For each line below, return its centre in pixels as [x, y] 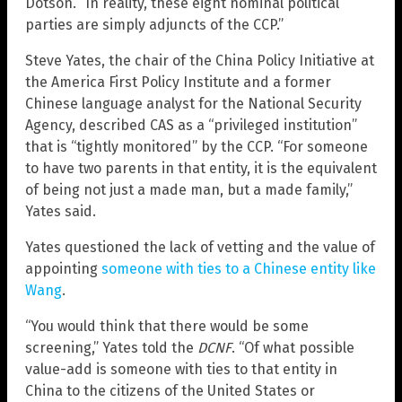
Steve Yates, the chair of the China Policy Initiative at [200, 61]
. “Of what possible [293, 348]
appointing [63, 269]
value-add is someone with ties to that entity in [181, 370]
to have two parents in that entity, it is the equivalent [201, 169]
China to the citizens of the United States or [170, 391]
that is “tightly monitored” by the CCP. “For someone [197, 147]
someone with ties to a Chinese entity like [239, 269]
